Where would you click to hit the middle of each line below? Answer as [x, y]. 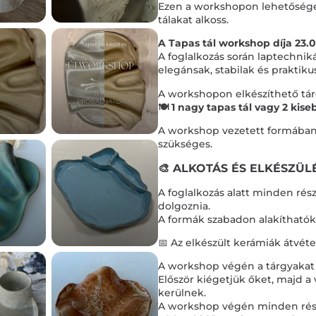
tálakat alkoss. [193, 20]
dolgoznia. [184, 206]
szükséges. [185, 144]
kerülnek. [182, 293]
